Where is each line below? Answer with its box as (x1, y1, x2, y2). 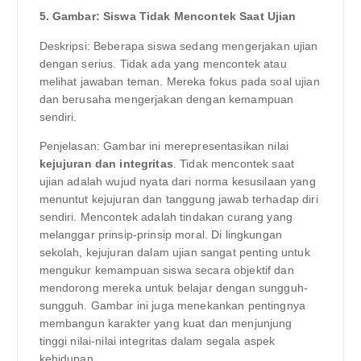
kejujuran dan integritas (39, 156, 173, 170)
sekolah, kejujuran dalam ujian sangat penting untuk (39, 245, 310, 259)
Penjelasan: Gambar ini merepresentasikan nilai (39, 139, 288, 152)
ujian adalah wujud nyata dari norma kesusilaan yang (39, 174, 316, 188)
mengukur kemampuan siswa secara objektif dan (39, 263, 294, 276)
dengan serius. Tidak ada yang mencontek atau (39, 56, 287, 70)
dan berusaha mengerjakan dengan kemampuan (39, 92, 294, 106)
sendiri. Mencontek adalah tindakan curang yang (39, 210, 293, 223)
